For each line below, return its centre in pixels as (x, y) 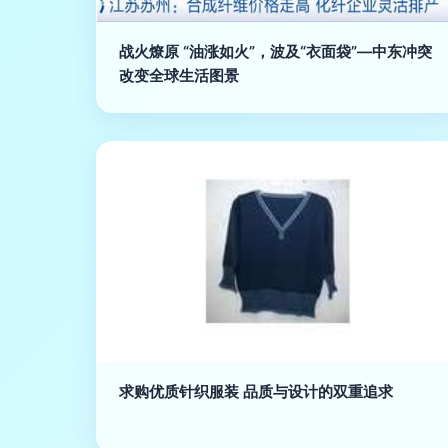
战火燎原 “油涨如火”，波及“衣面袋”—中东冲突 (275, 51)
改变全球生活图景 (179, 75)
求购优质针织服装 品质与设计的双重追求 (256, 391)
